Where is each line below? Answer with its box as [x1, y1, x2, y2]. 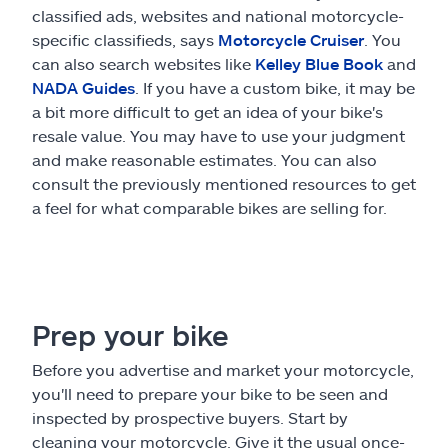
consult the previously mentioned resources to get [32, 173, 416, 193]
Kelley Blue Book [255, 53, 383, 73]
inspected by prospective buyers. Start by [32, 407, 348, 427]
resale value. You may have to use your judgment [32, 125, 405, 145]
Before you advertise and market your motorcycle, [32, 359, 414, 379]
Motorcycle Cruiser [218, 29, 364, 49]
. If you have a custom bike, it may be [135, 77, 415, 97]
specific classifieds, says [32, 29, 218, 49]
